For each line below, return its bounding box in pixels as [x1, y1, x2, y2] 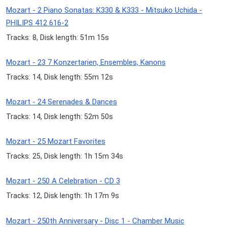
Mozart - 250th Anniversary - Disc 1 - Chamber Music [6, 216, 184, 225]
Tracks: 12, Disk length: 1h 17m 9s [6, 192, 119, 200]
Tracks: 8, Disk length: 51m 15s [6, 33, 109, 42]
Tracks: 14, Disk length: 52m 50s [6, 112, 113, 121]
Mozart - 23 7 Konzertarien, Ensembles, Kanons [6, 57, 166, 67]
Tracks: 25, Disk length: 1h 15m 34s [6, 152, 123, 161]
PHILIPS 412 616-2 [6, 18, 68, 27]
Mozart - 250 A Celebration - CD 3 [6, 176, 120, 186]
